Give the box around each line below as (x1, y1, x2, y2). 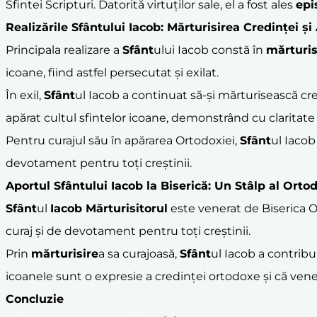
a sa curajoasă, (98, 246, 180, 260)
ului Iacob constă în (154, 42, 266, 57)
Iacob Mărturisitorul (50, 201, 168, 215)
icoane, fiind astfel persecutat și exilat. (6, 65, 219, 79)
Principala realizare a (6, 42, 122, 57)
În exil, (6, 88, 44, 102)
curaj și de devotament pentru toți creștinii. (6, 224, 250, 238)
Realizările (6, 20, 71, 34)
